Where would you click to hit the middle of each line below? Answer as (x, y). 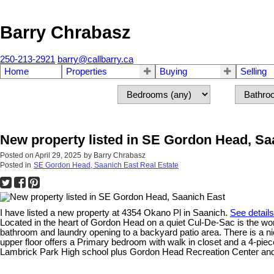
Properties (87, 72)
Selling (253, 72)
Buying (174, 72)
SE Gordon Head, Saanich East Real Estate (106, 165)
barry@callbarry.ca (95, 60)
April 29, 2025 (58, 156)
